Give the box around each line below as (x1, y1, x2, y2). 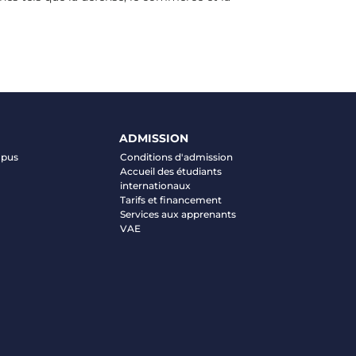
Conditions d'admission (119, 151, 233, 163)
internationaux (119, 180, 191, 192)
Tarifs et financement (119, 194, 222, 206)
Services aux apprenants (119, 208, 236, 220)
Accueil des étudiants (119, 165, 222, 177)
